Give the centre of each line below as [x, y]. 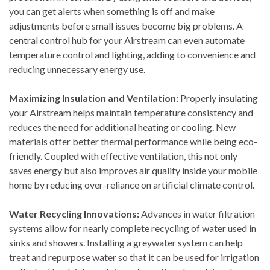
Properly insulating [218, 98]
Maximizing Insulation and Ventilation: [94, 98]
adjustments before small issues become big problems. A [126, 26]
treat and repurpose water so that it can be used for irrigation [134, 257]
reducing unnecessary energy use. [77, 69]
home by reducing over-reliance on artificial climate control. [132, 185]
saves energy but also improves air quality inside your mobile [133, 171]
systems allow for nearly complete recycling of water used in [133, 228]
